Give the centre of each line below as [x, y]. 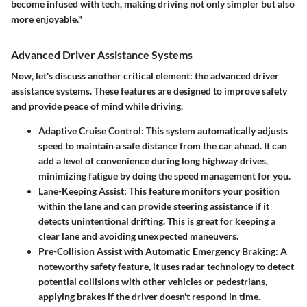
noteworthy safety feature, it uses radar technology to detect [166, 267]
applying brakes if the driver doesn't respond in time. [149, 297]
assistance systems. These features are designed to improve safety [149, 91]
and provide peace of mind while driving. [97, 106]
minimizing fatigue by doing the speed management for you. [164, 176]
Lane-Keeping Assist [81, 191]
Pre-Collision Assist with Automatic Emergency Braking [157, 251]
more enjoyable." [47, 19]
